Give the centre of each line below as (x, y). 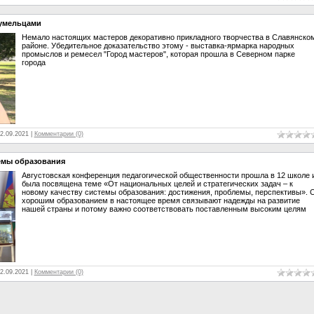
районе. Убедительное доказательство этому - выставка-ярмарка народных (158, 45)
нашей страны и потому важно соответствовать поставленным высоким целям (164, 209)
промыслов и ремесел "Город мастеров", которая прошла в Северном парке (158, 54)
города (33, 62)
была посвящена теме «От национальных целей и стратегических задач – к (157, 183)
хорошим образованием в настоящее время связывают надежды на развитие (161, 200)
